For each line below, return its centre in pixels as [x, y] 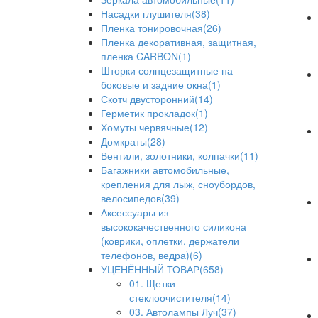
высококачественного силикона [174, 226]
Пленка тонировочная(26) [161, 28]
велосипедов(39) [140, 198]
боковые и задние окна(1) [161, 84]
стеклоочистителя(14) [180, 297]
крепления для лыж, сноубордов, [178, 184]
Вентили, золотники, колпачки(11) [180, 155]
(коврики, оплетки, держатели [170, 241]
